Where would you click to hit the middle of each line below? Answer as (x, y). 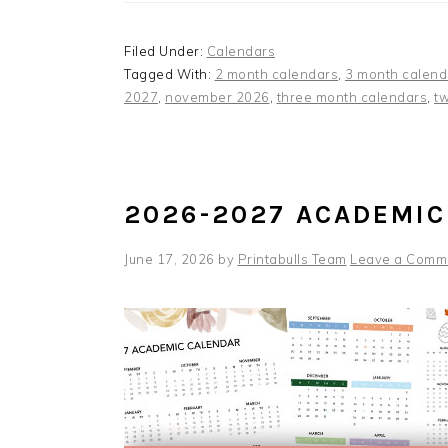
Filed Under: (165, 51)
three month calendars (351, 97)
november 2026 (217, 97)
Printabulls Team (292, 259)
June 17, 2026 (169, 259)
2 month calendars (276, 74)
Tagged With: (169, 74)
